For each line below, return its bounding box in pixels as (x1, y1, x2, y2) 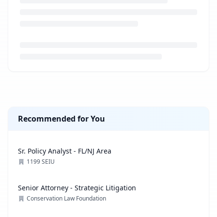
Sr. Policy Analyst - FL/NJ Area (18, 146, 111, 155)
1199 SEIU (27, 157, 55, 166)
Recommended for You (18, 113, 105, 124)
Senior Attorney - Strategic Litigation (18, 183, 136, 192)
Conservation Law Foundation (27, 194, 106, 202)
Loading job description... (7, 72, 100, 82)
